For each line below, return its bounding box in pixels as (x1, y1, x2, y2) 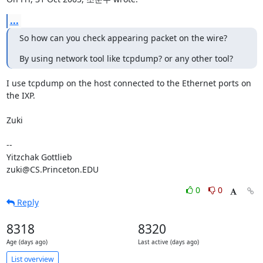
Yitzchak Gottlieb (6, 151, 72, 163)
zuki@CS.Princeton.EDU (6, 164, 99, 175)
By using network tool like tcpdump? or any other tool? (19, 53, 233, 64)
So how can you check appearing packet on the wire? (19, 32, 227, 43)
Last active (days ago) (137, 238, 199, 246)
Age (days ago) (6, 238, 48, 246)
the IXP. (6, 90, 35, 101)
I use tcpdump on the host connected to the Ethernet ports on (6, 77, 251, 89)
